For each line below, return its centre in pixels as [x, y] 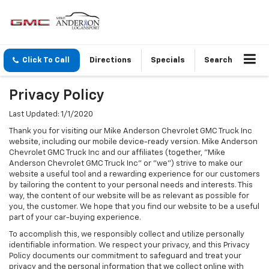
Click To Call [46, 61]
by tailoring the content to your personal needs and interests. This [131, 186]
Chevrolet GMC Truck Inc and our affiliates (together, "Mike [117, 153]
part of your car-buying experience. [75, 218]
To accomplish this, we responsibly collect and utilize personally [127, 235]
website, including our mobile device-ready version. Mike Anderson [133, 142]
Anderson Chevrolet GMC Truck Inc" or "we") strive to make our [126, 164]
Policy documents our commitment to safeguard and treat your [125, 256]
